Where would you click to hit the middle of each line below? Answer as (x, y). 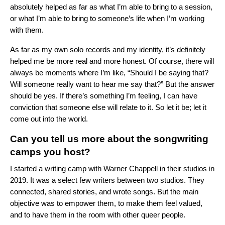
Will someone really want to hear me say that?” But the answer (112, 84)
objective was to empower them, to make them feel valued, (106, 203)
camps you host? (50, 152)
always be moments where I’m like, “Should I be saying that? (109, 73)
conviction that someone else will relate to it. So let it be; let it (108, 107)
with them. (27, 30)
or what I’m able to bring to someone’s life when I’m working (107, 19)
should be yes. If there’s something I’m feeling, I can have (104, 96)
